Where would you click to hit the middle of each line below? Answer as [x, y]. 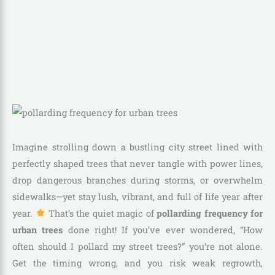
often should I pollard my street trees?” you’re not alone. [137, 247]
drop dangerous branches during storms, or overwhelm [137, 180]
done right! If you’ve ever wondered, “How [163, 230]
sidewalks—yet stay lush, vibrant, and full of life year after [137, 197]
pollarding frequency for [210, 214]
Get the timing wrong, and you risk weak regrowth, [137, 263]
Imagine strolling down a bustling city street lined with [137, 147]
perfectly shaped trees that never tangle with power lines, [137, 164]
